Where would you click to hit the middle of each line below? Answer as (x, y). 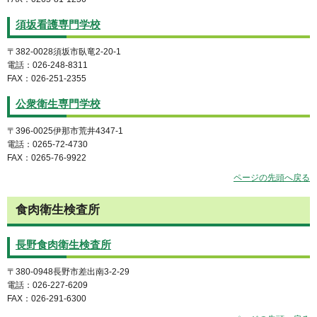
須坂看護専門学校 (58, 24)
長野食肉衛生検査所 (63, 244)
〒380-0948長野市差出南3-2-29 (68, 271)
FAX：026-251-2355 (47, 78)
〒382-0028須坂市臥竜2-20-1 (64, 51)
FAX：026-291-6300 (47, 298)
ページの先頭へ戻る (272, 178)
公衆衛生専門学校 (58, 104)
